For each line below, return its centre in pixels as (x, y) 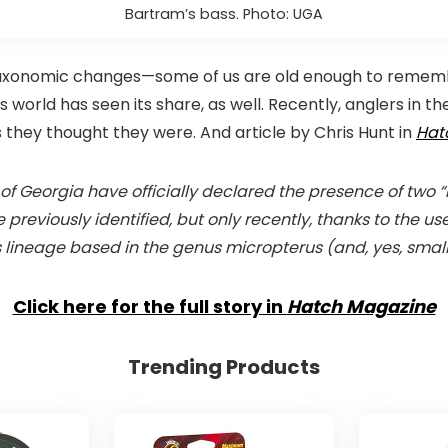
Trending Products (224, 366)
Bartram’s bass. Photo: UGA (224, 13)
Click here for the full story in (149, 306)
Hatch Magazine (361, 306)
